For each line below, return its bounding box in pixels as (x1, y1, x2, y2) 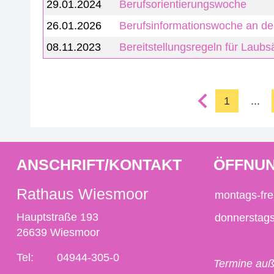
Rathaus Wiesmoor (16, 185, 148, 202)
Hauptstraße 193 (16, 211, 98, 223)
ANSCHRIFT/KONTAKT (16, 156, 182, 173)
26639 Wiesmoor (16, 226, 100, 239)
